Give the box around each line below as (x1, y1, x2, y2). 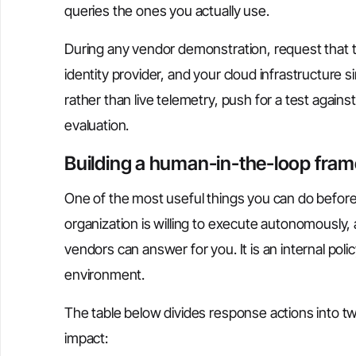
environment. (64, 266, 145, 283)
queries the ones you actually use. (64, 2, 269, 19)
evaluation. (64, 117, 130, 133)
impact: (64, 330, 108, 346)
